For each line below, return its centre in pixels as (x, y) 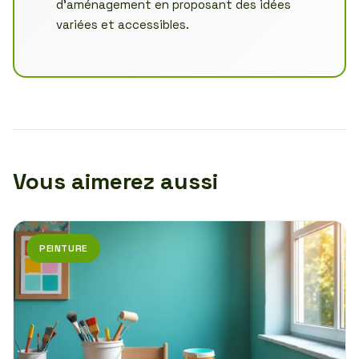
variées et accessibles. (122, 24)
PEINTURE (63, 248)
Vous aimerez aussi (115, 181)
